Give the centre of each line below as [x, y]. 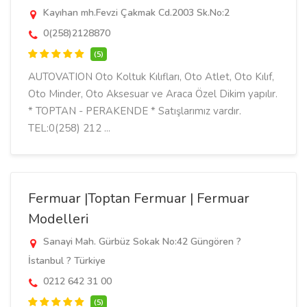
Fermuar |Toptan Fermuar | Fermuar [139, 198]
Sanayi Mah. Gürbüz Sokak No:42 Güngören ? [141, 242]
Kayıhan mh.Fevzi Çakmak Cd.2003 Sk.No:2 [135, 13]
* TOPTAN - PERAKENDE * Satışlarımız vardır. [135, 111]
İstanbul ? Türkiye [67, 261]
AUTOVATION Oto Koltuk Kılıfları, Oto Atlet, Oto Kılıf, [151, 77]
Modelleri [59, 219]
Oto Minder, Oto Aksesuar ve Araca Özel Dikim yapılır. [153, 94]
